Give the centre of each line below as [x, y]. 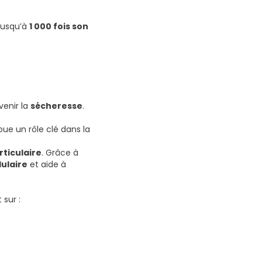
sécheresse [56, 106]
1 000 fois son [59, 27]
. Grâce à [60, 153]
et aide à [47, 165]
